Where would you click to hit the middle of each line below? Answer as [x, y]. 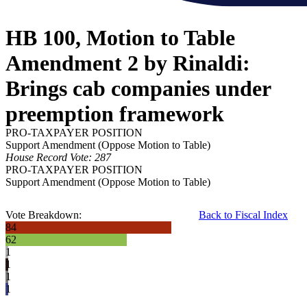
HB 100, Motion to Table [120, 38]
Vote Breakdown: [44, 215]
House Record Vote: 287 [58, 158]
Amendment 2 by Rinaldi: [128, 63]
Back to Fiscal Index [243, 215]
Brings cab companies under [138, 89]
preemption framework [115, 114]
